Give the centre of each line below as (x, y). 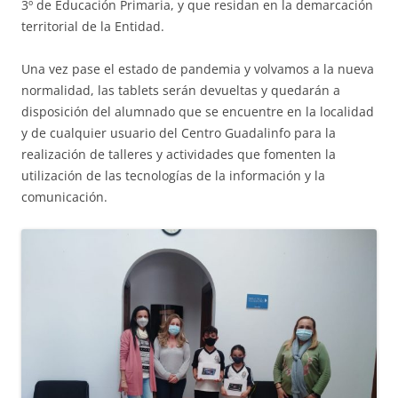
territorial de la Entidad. (93, 27)
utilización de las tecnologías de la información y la (173, 176)
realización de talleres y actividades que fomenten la (179, 155)
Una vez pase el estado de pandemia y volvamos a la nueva (198, 69)
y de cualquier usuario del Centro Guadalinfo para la (179, 133)
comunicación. (64, 197)
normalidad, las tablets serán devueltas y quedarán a (181, 91)
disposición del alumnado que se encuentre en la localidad (198, 112)
